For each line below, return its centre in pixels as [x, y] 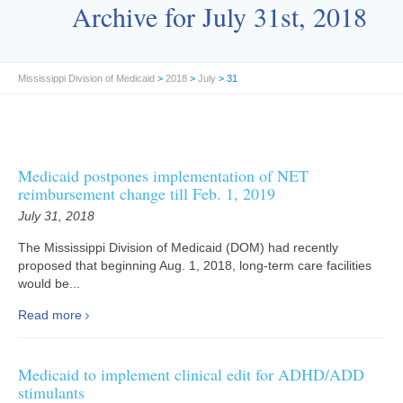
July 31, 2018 [56, 216]
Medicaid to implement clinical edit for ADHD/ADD [191, 374]
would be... [49, 283]
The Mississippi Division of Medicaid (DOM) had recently [178, 247]
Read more [50, 315]
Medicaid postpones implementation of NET [163, 175]
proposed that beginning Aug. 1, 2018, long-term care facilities [195, 265]
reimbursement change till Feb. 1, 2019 [147, 193]
